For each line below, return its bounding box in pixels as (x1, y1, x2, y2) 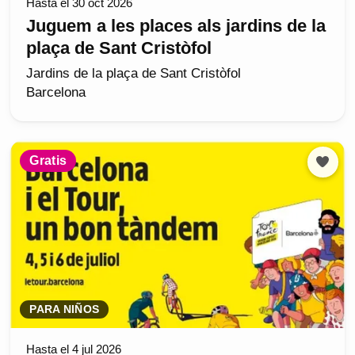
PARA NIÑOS (29, 303, 100, 316)
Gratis (29, 153, 67, 167)
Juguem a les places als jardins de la (26, 16, 326, 36)
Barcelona (26, 85, 86, 101)
